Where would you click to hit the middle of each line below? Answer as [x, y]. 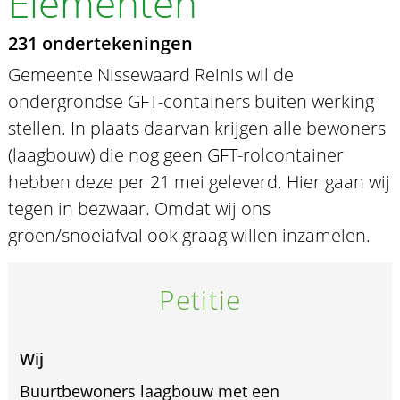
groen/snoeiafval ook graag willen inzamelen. [189, 236]
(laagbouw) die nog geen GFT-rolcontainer [175, 155]
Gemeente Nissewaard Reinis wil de [150, 75]
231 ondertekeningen [100, 44]
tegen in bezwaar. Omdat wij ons [139, 209]
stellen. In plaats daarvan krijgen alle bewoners [196, 129]
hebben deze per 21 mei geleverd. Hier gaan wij [199, 182]
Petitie [200, 300]
